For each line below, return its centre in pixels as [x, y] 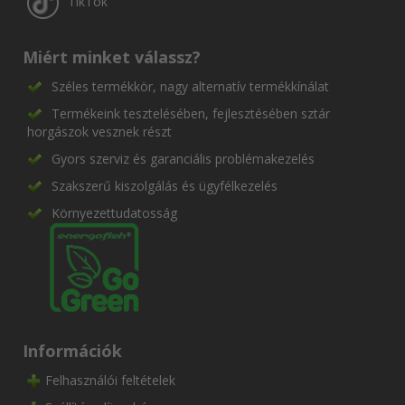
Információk [72, 350]
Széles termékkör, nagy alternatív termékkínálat [190, 86]
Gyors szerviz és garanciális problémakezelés [183, 158]
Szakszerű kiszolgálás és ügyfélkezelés [165, 185]
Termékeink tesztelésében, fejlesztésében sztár [191, 113]
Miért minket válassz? [112, 57]
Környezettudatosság [114, 212]
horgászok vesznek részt [99, 131]
